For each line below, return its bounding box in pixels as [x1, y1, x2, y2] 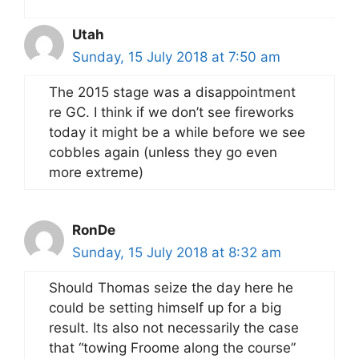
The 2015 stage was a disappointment [49, 84, 296, 100]
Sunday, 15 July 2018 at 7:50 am [72, 49, 280, 65]
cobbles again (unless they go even [49, 144, 277, 160]
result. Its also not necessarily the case [49, 320, 299, 336]
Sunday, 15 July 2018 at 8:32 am [72, 244, 281, 260]
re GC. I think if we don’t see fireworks [49, 104, 294, 120]
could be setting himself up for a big [49, 300, 281, 316]
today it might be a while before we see [49, 124, 305, 140]
